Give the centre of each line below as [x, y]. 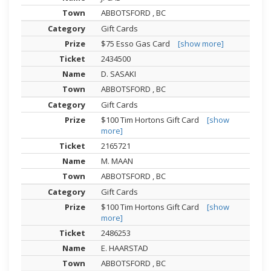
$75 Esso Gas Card [137, 44]
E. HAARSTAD [126, 248]
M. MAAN [118, 161]
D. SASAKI [120, 74]
